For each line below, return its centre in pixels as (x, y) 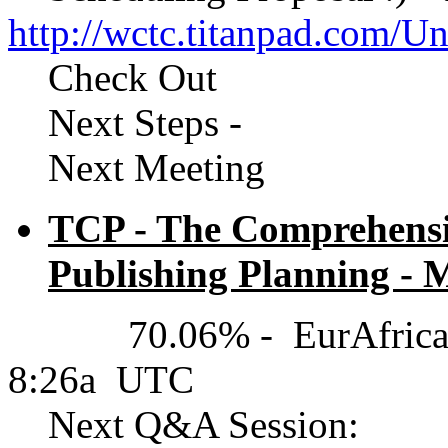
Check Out (112, 77)
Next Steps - (130, 122)
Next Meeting (141, 167)
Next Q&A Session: (183, 424)
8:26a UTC (101, 379)
